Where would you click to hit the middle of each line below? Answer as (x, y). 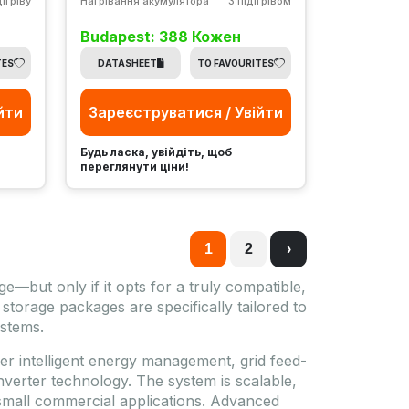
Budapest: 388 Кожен (160, 36)
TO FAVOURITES (235, 63)
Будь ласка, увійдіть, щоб (156, 152)
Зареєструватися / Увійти (185, 112)
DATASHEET (127, 63)
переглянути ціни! (134, 166)
